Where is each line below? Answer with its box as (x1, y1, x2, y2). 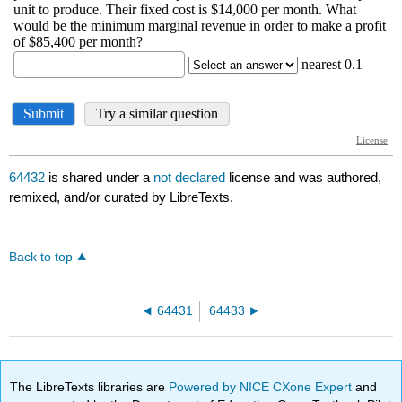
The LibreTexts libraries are (10, 379, 170, 394)
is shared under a (45, 170, 154, 186)
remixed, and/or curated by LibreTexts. (9, 189, 234, 205)
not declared (153, 170, 230, 186)
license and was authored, (229, 170, 382, 186)
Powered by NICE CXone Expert (169, 379, 356, 394)
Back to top (9, 250, 74, 265)
